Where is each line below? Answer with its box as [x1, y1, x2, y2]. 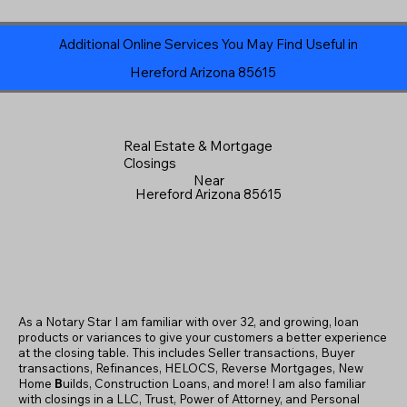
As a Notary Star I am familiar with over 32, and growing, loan [18, 313, 360, 329]
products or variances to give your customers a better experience [18, 329, 388, 344]
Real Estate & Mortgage [124, 137, 273, 155]
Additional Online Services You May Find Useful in [58, 35, 358, 53]
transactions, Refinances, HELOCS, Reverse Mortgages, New [18, 360, 364, 375]
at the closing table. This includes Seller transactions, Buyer [18, 344, 356, 360]
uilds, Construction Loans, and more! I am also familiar [63, 375, 367, 391]
